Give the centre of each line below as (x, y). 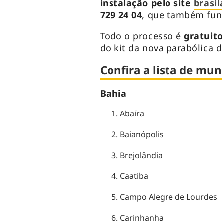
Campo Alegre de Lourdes (169, 197)
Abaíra (133, 114)
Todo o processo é (142, 36)
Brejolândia (142, 155)
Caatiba (135, 176)
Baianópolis (142, 135)
